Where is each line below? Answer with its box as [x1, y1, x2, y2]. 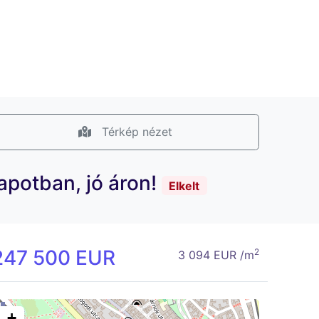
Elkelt [169, 178, 200, 193]
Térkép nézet [98, 125, 172, 140]
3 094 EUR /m [177, 248, 254, 263]
